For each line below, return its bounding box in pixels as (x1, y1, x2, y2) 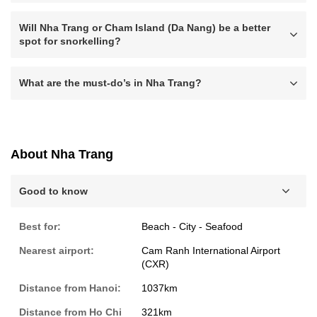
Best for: (19, 221, 61, 232)
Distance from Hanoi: (19, 282, 121, 294)
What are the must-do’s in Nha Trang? (19, 77, 202, 88)
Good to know (19, 185, 88, 197)
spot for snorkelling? (19, 35, 121, 47)
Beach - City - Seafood (142, 221, 243, 232)
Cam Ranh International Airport (142, 245, 280, 256)
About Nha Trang (11, 147, 113, 161)
